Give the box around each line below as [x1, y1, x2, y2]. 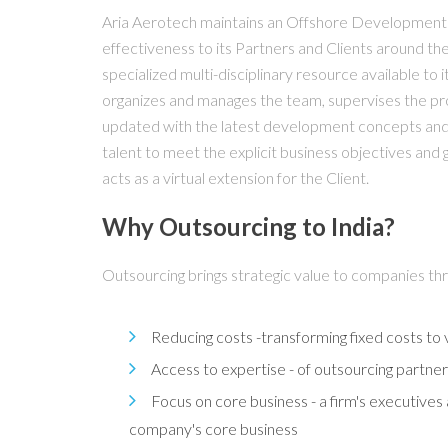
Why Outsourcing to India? [102, 212, 395, 241]
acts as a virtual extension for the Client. [102, 168, 369, 187]
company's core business [129, 419, 298, 438]
